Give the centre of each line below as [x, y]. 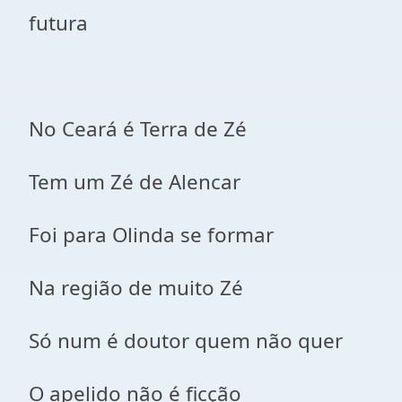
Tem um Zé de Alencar [135, 182]
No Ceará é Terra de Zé [138, 129]
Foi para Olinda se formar [151, 235]
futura [58, 23]
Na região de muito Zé [136, 288]
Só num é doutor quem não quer [186, 341]
